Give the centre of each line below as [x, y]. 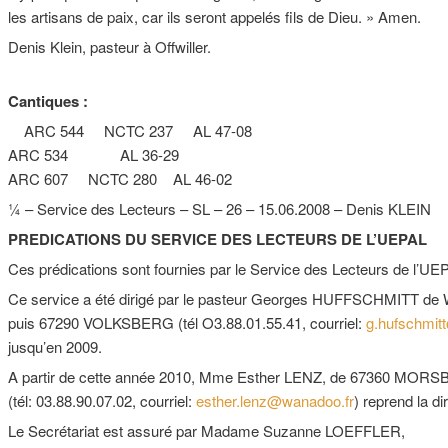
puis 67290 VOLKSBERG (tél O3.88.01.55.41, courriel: [187, 322]
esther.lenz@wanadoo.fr [275, 400]
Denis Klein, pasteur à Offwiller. [109, 46]
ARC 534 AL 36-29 [93, 154]
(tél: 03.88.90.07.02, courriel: [102, 400]
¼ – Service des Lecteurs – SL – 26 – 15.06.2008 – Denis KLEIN [219, 208]
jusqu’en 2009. [55, 346]
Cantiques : [54, 100]
